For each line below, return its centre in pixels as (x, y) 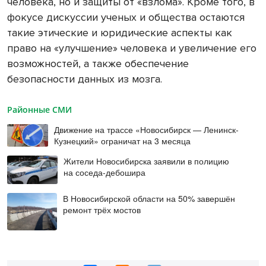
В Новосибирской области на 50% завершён (149, 198)
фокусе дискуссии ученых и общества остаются (126, 17)
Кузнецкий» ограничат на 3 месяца (123, 140)
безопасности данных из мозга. (85, 79)
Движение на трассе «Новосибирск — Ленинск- (147, 129)
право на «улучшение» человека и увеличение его (132, 48)
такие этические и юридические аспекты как (120, 32)
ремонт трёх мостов (102, 209)
